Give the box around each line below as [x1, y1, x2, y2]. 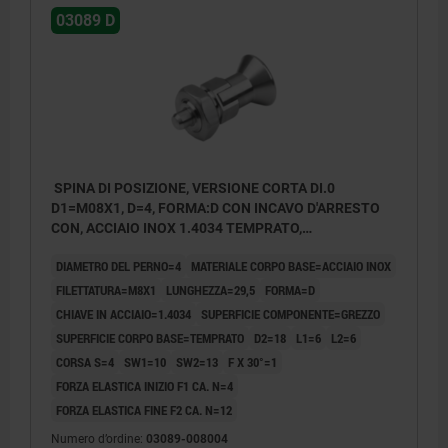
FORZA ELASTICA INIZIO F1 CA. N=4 [56, 377, 233, 396]
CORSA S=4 [56, 353, 114, 372]
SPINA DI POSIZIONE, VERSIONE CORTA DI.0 [51, 180, 335, 197]
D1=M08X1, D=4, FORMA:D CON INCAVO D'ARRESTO [51, 200, 380, 217]
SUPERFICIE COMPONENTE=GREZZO [201, 305, 380, 324]
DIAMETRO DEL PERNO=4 [56, 257, 181, 276]
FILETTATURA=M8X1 [56, 281, 156, 300]
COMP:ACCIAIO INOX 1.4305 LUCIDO [51, 240, 284, 257]
